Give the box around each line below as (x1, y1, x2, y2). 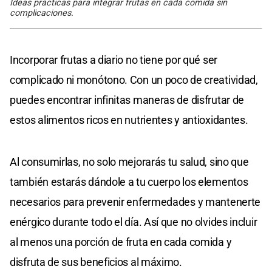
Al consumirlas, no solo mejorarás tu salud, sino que (10, 155, 249, 168)
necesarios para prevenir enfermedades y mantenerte (10, 195, 261, 208)
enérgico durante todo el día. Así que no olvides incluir (10, 215, 257, 228)
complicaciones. (10, 7, 73, 18)
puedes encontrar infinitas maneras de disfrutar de (10, 93, 245, 106)
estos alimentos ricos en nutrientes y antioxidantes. (10, 113, 248, 126)
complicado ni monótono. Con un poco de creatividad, (10, 73, 258, 86)
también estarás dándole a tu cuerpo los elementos (10, 175, 248, 188)
